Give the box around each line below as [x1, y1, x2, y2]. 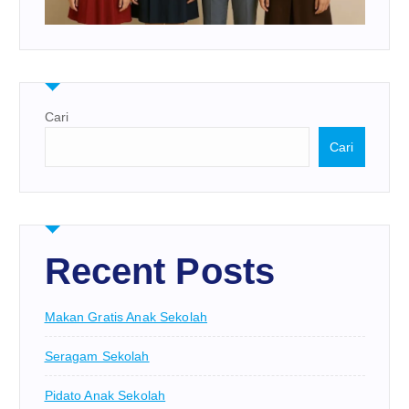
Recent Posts [44, 251, 276, 292]
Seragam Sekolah [44, 349, 150, 364]
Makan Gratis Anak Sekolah [44, 309, 208, 325]
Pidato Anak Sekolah [44, 388, 166, 404]
